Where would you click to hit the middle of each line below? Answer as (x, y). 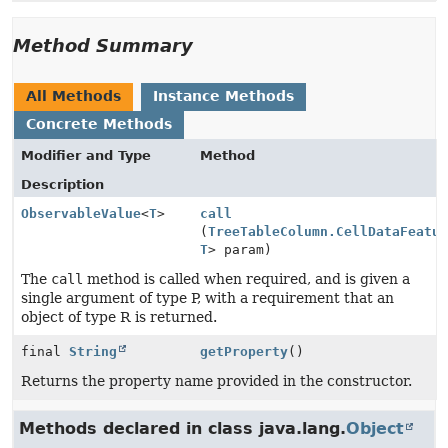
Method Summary (103, 45)
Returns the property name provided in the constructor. (216, 381)
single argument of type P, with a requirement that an (207, 298)
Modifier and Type (86, 155)
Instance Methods (223, 96)
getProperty (244, 351)
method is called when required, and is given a (246, 279)
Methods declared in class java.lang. (182, 428)
